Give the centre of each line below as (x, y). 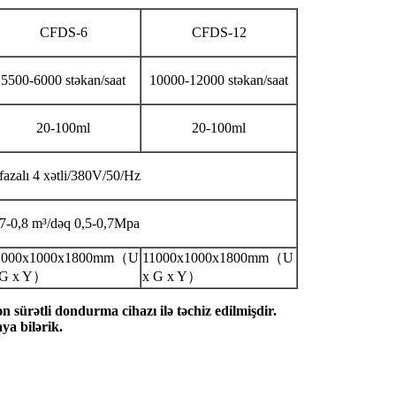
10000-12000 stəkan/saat (219, 80)
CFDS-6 (63, 32)
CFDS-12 (219, 32)
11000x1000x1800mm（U (218, 257)
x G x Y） (172, 276)
